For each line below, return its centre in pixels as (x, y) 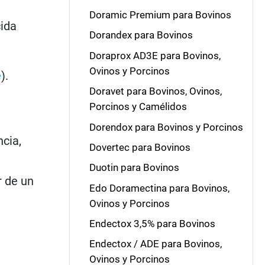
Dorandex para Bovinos (141, 35)
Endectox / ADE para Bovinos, (155, 244)
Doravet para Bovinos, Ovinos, (155, 91)
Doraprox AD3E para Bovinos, (155, 55)
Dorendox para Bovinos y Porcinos (166, 127)
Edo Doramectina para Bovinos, (159, 188)
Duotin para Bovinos (134, 168)
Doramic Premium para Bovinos (160, 15)
